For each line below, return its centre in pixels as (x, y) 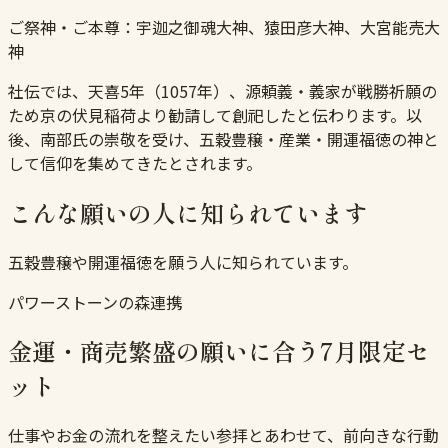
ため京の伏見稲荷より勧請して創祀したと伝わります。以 (215, 114)
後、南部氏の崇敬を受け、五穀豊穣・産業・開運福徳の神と (223, 138)
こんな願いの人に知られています (188, 212)
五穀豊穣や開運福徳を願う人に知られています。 (183, 261)
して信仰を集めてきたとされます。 (135, 162)
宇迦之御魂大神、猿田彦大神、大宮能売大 (288, 26)
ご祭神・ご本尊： (72, 26)
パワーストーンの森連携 (95, 301)
